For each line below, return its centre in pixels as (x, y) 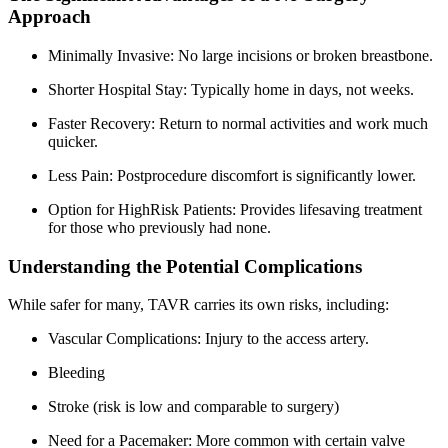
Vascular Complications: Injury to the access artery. (208, 339)
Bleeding (76, 373)
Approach (49, 17)
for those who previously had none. (159, 227)
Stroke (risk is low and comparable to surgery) (193, 407)
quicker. (73, 141)
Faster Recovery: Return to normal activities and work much (238, 123)
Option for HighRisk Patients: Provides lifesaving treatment (235, 209)
